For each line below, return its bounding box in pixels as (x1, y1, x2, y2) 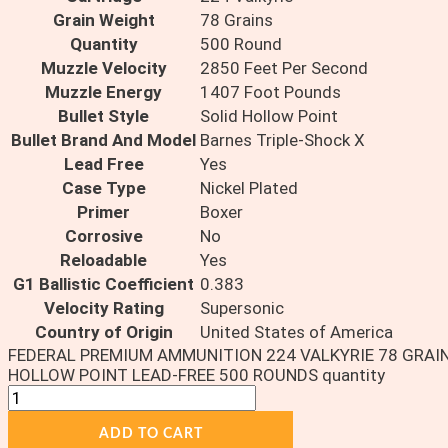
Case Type (61, 178, 146, 199)
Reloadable (60, 250, 147, 271)
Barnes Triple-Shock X (200, 130, 365, 151)
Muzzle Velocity (40, 58, 167, 79)
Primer (77, 202, 130, 223)
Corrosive (64, 226, 143, 247)
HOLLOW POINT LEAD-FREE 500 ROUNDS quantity (8, 365, 385, 386)
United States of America (200, 322, 393, 343)
